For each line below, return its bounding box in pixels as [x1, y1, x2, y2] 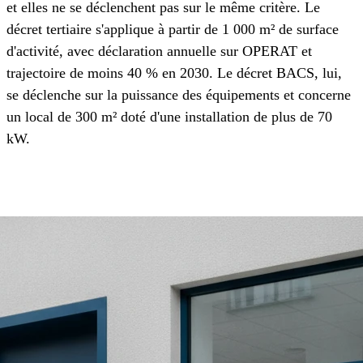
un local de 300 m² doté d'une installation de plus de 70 [6, 109, 332, 126]
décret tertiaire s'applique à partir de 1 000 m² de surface [6, 21, 339, 38]
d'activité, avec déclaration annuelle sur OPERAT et [6, 43, 312, 60]
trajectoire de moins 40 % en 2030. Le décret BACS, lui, [6, 65, 342, 82]
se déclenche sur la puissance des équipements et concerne [6, 87, 351, 104]
